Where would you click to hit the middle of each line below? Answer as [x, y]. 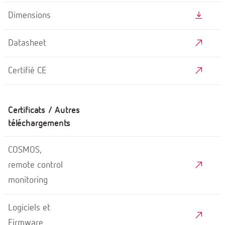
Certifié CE [27, 71]
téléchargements [39, 123]
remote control [35, 165]
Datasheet [27, 43]
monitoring [28, 180]
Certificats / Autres [44, 110]
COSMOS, [25, 150]
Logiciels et [29, 208]
